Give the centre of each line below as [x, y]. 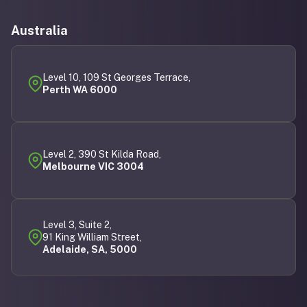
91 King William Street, [92, 237]
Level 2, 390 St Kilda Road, [102, 155]
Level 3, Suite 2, [77, 225]
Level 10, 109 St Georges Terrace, [119, 78]
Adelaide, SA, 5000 [90, 250]
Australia [39, 31]
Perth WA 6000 [80, 90]
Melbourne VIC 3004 [93, 167]
